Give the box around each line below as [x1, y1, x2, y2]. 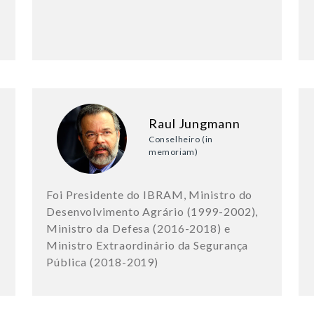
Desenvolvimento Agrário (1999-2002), [46, 205, 259, 219]
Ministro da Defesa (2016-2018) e [46, 221, 231, 235]
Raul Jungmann [149, 116, 240, 132]
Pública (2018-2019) [46, 255, 159, 269]
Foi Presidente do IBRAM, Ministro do [46, 188, 253, 202]
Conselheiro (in [149, 134, 213, 145]
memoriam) [149, 146, 198, 158]
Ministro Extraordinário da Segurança [46, 238, 249, 252]
